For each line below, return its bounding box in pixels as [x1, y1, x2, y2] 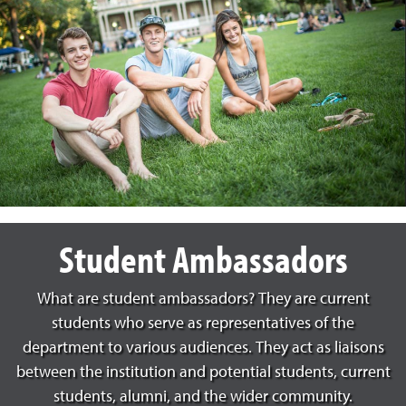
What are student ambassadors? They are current [36, 291, 370, 308]
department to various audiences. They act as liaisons [22, 340, 384, 357]
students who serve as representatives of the [52, 315, 354, 333]
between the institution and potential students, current [15, 364, 391, 382]
